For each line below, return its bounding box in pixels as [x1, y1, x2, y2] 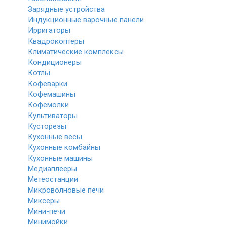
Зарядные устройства [28, 5, 105, 14]
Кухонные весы [28, 132, 82, 141]
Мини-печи [28, 207, 65, 216]
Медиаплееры [28, 164, 77, 173]
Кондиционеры [28, 58, 82, 67]
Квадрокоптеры [28, 36, 84, 46]
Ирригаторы [28, 26, 70, 35]
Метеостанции [28, 175, 78, 184]
